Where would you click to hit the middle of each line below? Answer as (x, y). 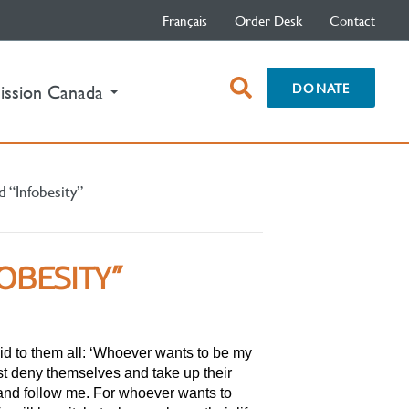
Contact (352, 20)
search (259, 102)
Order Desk (268, 20)
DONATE (321, 87)
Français (185, 20)
